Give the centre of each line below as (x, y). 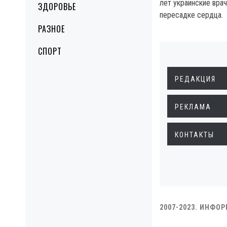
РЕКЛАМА (193, 107)
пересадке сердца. (191, 15)
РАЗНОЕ (51, 29)
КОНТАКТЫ (195, 135)
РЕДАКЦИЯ (195, 79)
